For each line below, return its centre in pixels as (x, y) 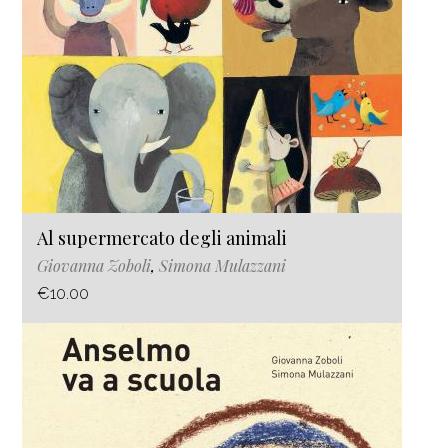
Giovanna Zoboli (94, 265)
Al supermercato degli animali (162, 237)
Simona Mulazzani (222, 265)
